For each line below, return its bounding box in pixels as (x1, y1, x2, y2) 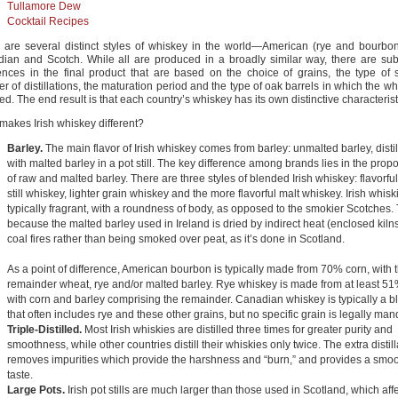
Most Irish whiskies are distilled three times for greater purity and (84, 323, 393, 336)
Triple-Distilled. (7, 323, 84, 336)
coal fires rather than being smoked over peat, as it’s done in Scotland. (7, 233, 345, 245)
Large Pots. (7, 384, 68, 396)
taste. (7, 369, 33, 381)
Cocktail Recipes (7, 15, 89, 28)
